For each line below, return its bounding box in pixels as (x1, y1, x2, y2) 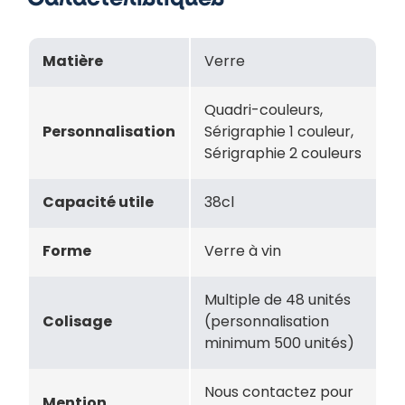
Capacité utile (42, 196, 154, 211)
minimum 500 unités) (204, 337, 354, 352)
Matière (42, 55, 103, 70)
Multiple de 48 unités (204, 294, 351, 308)
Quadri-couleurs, (204, 104, 323, 118)
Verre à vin (204, 245, 281, 259)
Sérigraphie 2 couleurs (204, 147, 362, 162)
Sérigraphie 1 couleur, (204, 126, 353, 140)
